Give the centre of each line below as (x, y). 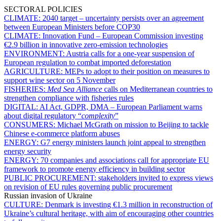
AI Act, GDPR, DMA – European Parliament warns (121, 107)
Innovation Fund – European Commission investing (123, 36)
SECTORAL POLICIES (43, 9)
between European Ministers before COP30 (72, 27)
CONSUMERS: (31, 125)
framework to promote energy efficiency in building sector (94, 169)
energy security (28, 151)
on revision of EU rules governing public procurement (88, 187)
